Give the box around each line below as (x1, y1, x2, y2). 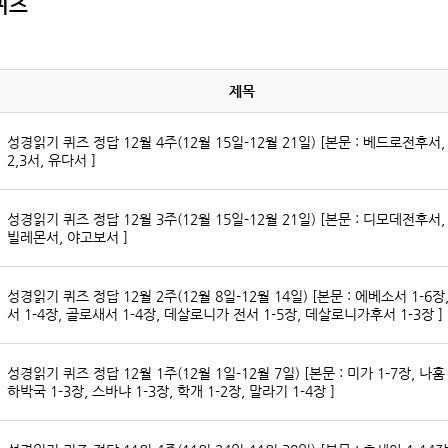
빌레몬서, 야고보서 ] (7, 229, 128, 246)
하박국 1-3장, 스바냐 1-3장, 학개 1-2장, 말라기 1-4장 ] (7, 383, 335, 400)
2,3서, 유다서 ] (7, 152, 96, 169)
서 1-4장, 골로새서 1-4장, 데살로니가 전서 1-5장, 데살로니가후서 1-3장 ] (7, 306, 443, 323)
